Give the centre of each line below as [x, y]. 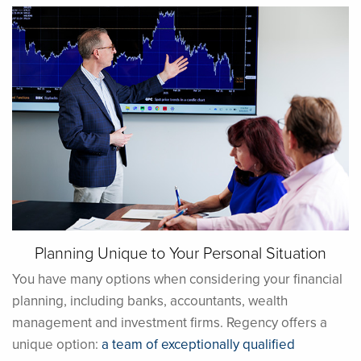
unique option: [57, 344]
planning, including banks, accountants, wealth [150, 301]
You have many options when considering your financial [177, 279]
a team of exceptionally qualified [198, 344]
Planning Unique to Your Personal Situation [180, 253]
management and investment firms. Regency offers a [170, 323]
